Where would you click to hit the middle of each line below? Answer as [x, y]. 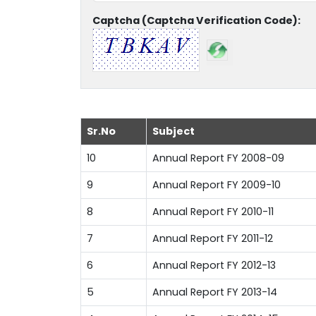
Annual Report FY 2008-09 [218, 158]
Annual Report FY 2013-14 [215, 292]
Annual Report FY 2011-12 [213, 239]
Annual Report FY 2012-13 [214, 266]
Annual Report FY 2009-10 [217, 185]
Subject [174, 132]
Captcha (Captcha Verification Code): [196, 21]
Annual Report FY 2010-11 [213, 212]
